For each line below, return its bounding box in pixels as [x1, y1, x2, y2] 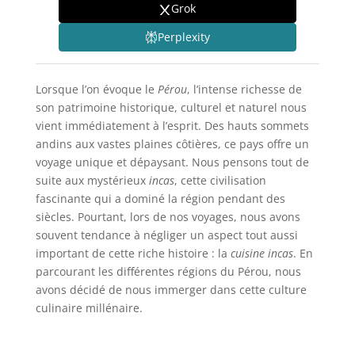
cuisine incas [230, 245, 293, 261]
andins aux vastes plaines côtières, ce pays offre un [35, 136, 309, 151]
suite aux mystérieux [35, 172, 149, 188]
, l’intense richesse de [186, 81, 302, 97]
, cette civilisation [174, 172, 266, 188]
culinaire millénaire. [35, 300, 143, 315]
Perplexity [157, 29, 210, 45]
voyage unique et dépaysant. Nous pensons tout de [35, 154, 309, 170]
